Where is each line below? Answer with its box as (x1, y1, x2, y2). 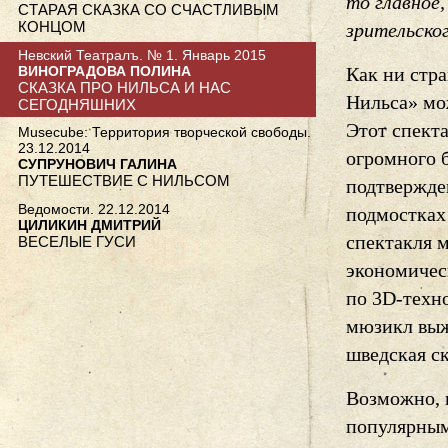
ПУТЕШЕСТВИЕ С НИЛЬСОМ (18, 172, 230, 190)
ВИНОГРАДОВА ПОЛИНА (18, 62, 191, 79)
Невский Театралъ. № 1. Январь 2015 (18, 46, 266, 63)
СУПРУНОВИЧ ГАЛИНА (18, 156, 177, 173)
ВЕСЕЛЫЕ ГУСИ (18, 232, 136, 250)
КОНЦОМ (18, 17, 86, 35)
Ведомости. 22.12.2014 (18, 200, 170, 217)
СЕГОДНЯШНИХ (18, 95, 136, 113)
